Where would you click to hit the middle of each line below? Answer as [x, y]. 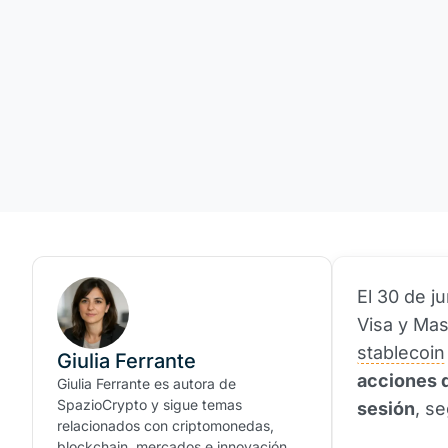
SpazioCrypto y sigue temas [149, 404]
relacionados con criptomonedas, [165, 425]
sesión [386, 408]
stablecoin [401, 352]
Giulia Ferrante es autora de [146, 383]
